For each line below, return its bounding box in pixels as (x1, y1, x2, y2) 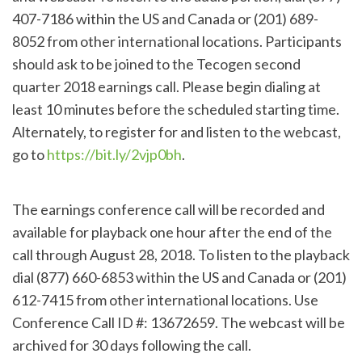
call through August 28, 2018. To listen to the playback (12, 245, 350, 263)
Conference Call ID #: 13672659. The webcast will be (12, 313, 345, 331)
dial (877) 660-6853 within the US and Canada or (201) (12, 267, 347, 286)
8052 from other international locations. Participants (12, 32, 342, 50)
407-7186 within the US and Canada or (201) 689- (12, 9, 318, 27)
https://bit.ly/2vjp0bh (47, 145, 182, 163)
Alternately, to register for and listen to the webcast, (12, 122, 341, 141)
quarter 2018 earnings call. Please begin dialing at (12, 77, 321, 95)
